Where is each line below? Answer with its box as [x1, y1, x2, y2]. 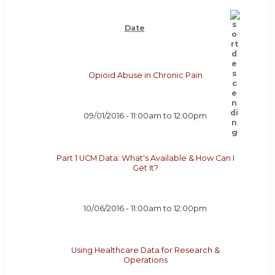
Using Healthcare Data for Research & [71, 246, 220, 255]
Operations [123, 255, 168, 265]
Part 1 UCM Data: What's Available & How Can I [56, 153, 234, 163]
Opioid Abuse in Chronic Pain [88, 71, 203, 80]
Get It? [132, 163, 158, 172]
